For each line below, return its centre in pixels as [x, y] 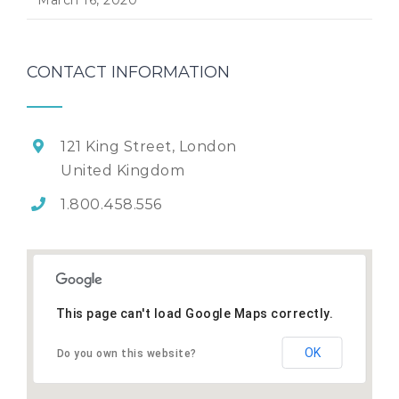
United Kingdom [123, 170]
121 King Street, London [149, 146]
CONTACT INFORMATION [128, 72]
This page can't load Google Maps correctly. [194, 313]
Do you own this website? [126, 354]
